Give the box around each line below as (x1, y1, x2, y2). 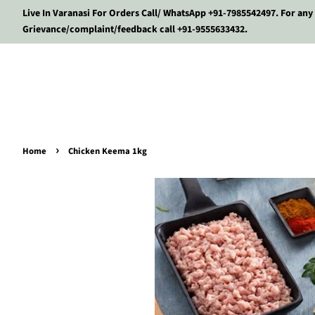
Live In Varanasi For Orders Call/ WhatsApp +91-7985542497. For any (22, 6, 313, 20)
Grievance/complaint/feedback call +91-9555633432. (22, 22, 247, 37)
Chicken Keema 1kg (68, 145, 147, 157)
